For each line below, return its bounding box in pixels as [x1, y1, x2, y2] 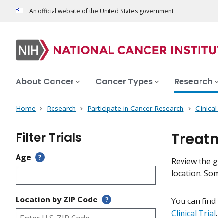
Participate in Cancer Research [87, 104, 184, 113]
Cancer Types [95, 76, 153, 88]
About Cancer [16, 76, 74, 88]
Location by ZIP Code [16, 194, 98, 205]
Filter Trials [16, 129, 82, 146]
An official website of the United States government [29, 7, 174, 16]
